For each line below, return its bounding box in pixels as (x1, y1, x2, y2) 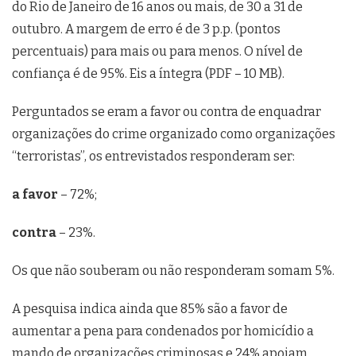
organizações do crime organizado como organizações (12, 126, 335, 141)
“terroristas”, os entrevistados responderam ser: (12, 149, 295, 164)
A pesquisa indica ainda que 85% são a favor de (12, 301, 288, 316)
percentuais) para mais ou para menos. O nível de (12, 44, 303, 59)
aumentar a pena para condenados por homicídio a (12, 323, 314, 339)
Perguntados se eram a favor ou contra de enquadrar (12, 104, 321, 119)
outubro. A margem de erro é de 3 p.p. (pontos (12, 21, 281, 37)
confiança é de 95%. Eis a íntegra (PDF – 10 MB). (12, 66, 284, 81)
